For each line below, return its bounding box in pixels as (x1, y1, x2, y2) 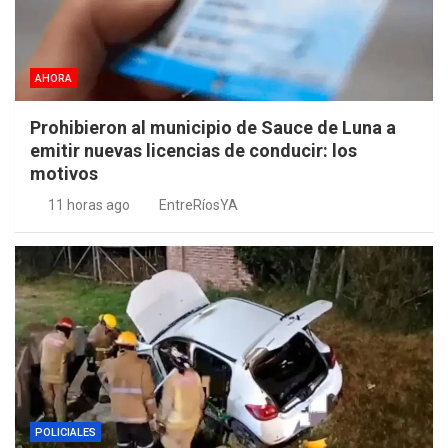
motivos (30, 163, 98, 185)
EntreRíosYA (159, 197, 238, 214)
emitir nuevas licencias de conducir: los (30, 140, 357, 162)
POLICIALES (35, 426, 96, 440)
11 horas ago (47, 197, 130, 214)
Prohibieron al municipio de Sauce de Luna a (30, 117, 396, 139)
